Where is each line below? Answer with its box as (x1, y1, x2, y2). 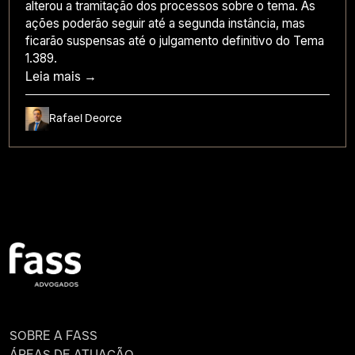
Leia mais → (25, 69, 97, 84)
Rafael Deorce (49, 111, 123, 125)
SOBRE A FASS (10, 327, 97, 343)
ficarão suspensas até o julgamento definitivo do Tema (25, 33, 325, 48)
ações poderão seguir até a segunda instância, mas (25, 16, 306, 31)
